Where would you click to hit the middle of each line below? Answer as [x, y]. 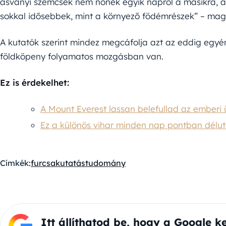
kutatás [70, 163]
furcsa [43, 163]
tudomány [105, 163]
